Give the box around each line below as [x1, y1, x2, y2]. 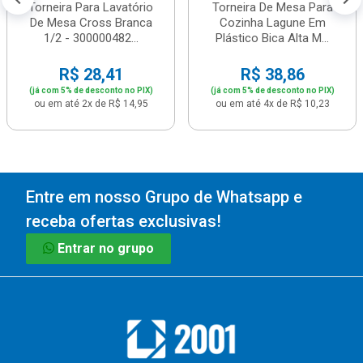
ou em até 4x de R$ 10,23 [215, 98, 330, 109]
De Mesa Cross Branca [29, 15, 152, 30]
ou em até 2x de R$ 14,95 [33, 98, 148, 109]
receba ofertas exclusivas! [26, 211, 221, 231]
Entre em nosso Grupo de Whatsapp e [26, 187, 302, 207]
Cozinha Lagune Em [219, 15, 326, 30]
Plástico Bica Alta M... [216, 31, 329, 45]
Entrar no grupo [58, 241, 154, 256]
